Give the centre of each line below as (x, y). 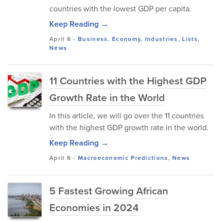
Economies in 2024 (94, 207)
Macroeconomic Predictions (123, 158)
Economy (127, 39)
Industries (161, 39)
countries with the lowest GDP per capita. (120, 9)
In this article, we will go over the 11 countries (127, 116)
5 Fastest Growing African (109, 191)
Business (93, 39)
